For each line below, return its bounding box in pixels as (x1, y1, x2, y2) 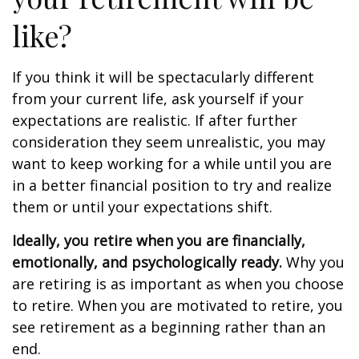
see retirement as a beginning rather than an (12, 317, 325, 337)
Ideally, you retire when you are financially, (12, 231, 305, 250)
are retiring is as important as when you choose (12, 274, 344, 293)
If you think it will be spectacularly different (12, 67, 314, 87)
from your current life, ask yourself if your (12, 89, 304, 108)
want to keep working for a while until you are (12, 154, 332, 173)
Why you (282, 252, 345, 272)
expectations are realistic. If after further (12, 111, 297, 130)
